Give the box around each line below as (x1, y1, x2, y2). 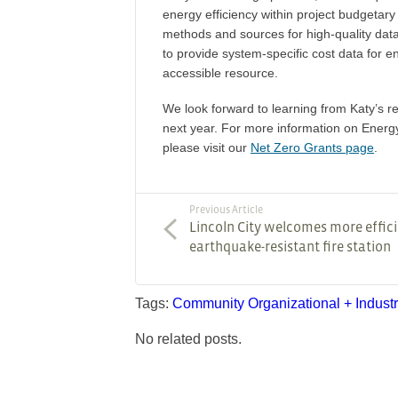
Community (172, 296, 244, 311)
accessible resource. (163, 66, 278, 80)
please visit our (163, 140, 251, 155)
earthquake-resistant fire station (189, 238, 391, 254)
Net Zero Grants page (251, 140, 374, 155)
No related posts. (135, 331, 242, 346)
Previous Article (189, 203, 263, 216)
